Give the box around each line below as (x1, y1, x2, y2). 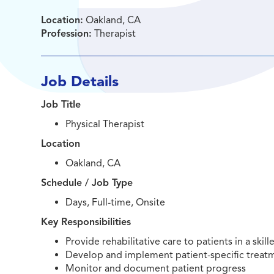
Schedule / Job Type (41, 177, 133, 189)
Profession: (41, 28, 92, 40)
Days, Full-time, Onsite (65, 196, 166, 209)
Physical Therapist (65, 118, 145, 130)
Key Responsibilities (41, 216, 131, 228)
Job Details (41, 72, 119, 91)
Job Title (41, 98, 81, 111)
